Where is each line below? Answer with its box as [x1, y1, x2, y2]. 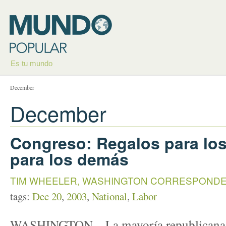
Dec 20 [32, 189, 62, 203]
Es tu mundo [11, 59, 52, 68]
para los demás [10, 147, 129, 171]
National [92, 189, 127, 203]
